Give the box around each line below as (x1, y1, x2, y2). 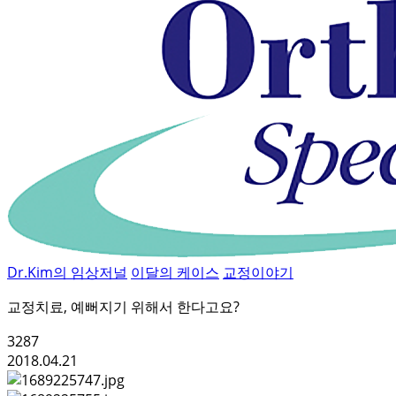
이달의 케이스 (131, 263, 219, 282)
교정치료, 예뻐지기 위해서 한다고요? (7, 297, 240, 316)
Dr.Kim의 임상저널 (7, 263, 127, 282)
